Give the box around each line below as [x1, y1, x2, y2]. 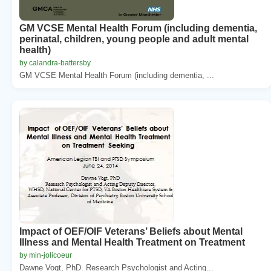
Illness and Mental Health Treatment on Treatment [19, 237, 245, 247]
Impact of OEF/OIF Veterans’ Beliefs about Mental [19, 226, 243, 237]
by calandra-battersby [19, 58, 91, 67]
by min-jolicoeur [19, 250, 72, 260]
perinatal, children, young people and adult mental [19, 33, 249, 44]
